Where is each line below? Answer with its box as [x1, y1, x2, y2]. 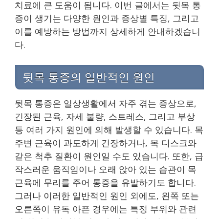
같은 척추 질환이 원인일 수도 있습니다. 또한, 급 [15, 150, 203, 162]
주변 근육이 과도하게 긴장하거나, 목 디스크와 [15, 136, 197, 149]
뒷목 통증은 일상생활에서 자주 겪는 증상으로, [15, 97, 197, 109]
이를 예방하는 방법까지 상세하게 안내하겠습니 [15, 25, 200, 37]
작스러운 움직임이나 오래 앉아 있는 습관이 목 [15, 163, 197, 175]
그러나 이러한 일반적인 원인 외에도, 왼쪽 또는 [15, 189, 199, 201]
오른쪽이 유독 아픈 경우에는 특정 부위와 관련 [15, 202, 197, 215]
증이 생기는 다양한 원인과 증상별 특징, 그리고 [15, 12, 199, 24]
